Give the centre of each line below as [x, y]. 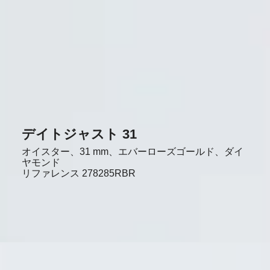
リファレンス [50, 173]
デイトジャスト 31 [79, 134]
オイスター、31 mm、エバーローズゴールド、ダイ [132, 151]
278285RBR [108, 173]
